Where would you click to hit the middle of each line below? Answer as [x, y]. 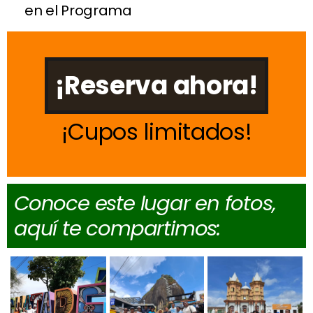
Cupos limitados [156, 131]
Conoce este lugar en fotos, [145, 203]
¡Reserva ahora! [156, 85]
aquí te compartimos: [117, 228]
